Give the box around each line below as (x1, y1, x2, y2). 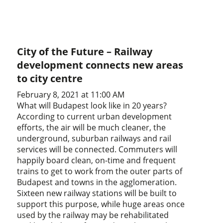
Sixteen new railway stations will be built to (17, 187, 177, 199)
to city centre (17, 71, 83, 85)
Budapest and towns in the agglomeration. (17, 176, 177, 188)
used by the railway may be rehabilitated (17, 209, 169, 221)
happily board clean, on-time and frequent (17, 154, 176, 166)
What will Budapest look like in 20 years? (17, 100, 167, 111)
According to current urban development (17, 111, 172, 122)
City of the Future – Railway (17, 44, 153, 58)
